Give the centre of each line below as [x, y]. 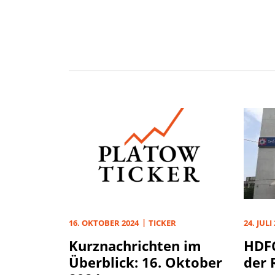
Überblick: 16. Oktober [145, 262]
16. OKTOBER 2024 [104, 223]
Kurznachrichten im [135, 246]
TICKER [162, 223]
